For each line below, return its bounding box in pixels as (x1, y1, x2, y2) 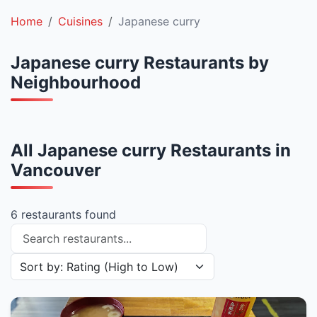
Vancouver (11, 160, 101, 180)
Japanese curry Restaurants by (11, 52, 269, 73)
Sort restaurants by (10, 254, 114, 268)
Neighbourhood (11, 72, 141, 93)
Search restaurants (10, 224, 110, 238)
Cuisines (58, 14, 103, 28)
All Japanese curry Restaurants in (11, 140, 291, 161)
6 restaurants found (11, 207, 116, 221)
